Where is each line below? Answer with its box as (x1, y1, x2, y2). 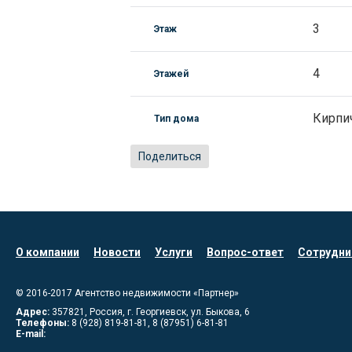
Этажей (153, 68, 189, 79)
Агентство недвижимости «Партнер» (75, 288, 239, 299)
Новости (93, 246, 141, 258)
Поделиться (137, 150, 201, 163)
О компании (16, 246, 79, 258)
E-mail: (16, 328, 46, 339)
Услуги (155, 246, 192, 258)
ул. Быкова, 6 (191, 306, 250, 317)
